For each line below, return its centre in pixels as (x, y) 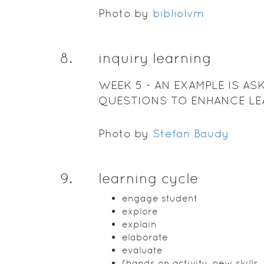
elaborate (145, 237)
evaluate (142, 250)
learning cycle (148, 178)
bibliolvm (178, 13)
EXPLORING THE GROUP (165, 116)
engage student (159, 198)
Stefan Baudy (190, 133)
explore (140, 211)
